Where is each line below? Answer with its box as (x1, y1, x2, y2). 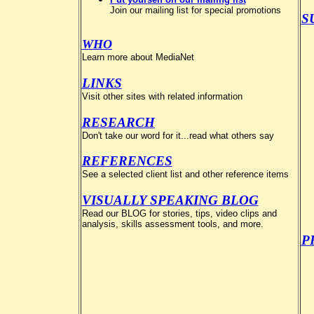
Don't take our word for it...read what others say (81, 130, 274, 141)
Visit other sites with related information (81, 90, 243, 102)
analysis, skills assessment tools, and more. (81, 218, 264, 229)
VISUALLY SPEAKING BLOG (81, 192, 259, 207)
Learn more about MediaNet (81, 52, 194, 63)
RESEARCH (81, 114, 155, 130)
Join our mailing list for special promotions (109, 5, 281, 16)
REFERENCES (81, 153, 172, 169)
